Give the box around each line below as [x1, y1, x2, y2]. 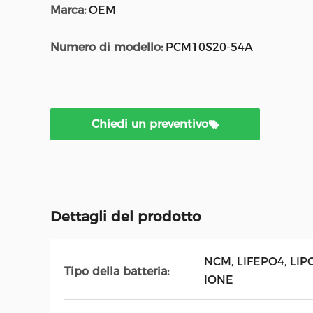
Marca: [50, 3, 86, 17]
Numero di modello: [50, 41, 163, 54]
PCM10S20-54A [166, 41, 253, 54]
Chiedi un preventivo [91, 117, 208, 131]
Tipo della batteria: [64, 264, 169, 278]
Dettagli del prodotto [50, 208, 201, 225]
